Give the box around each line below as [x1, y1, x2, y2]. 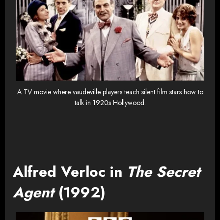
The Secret [127, 161, 200, 183]
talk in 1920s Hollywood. [74, 98, 146, 108]
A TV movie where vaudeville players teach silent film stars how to [17, 87, 203, 97]
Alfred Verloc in [13, 161, 127, 183]
